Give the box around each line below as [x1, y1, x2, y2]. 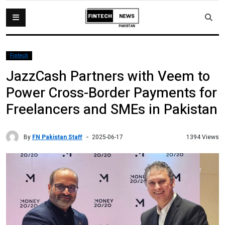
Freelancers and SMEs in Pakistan [6, 99, 217, 120]
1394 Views [186, 132, 219, 142]
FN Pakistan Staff [32, 132, 82, 142]
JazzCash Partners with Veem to [6, 66, 210, 87]
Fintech [10, 52, 28, 59]
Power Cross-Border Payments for [6, 83, 217, 103]
